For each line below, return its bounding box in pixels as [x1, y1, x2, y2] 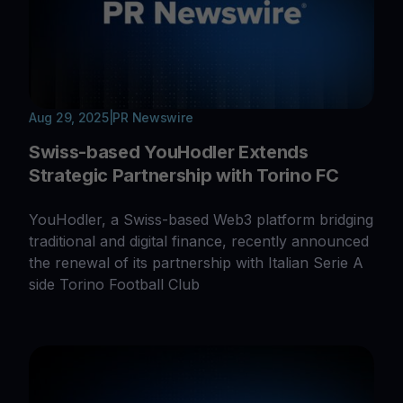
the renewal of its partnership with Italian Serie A [29, 253, 363, 272]
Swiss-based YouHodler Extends [29, 140, 309, 163]
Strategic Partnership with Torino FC [29, 164, 339, 186]
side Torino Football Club [29, 274, 200, 293]
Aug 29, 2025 [29, 109, 109, 125]
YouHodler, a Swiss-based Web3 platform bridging [29, 210, 373, 228]
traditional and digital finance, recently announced [29, 231, 369, 250]
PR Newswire [112, 109, 193, 125]
